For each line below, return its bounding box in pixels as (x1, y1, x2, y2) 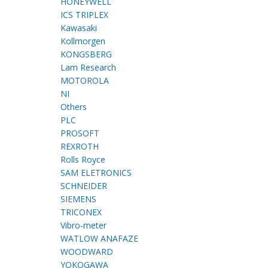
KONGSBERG (60, 48, 112, 60)
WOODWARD (60, 246, 113, 258)
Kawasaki (60, 22, 97, 34)
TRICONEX (60, 206, 102, 218)
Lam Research (60, 62, 116, 74)
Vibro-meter (60, 220, 106, 232)
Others (60, 101, 87, 113)
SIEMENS (60, 193, 96, 205)
